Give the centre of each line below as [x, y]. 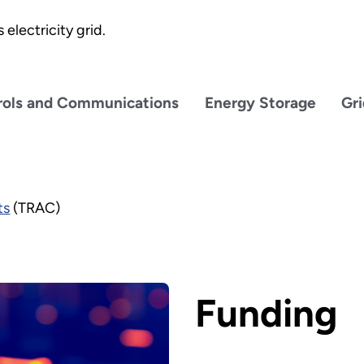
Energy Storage [260, 102]
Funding [266, 313]
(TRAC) [35, 208]
